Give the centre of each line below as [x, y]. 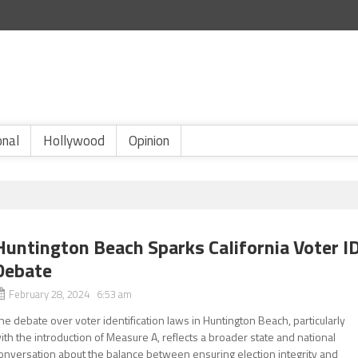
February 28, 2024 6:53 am [71, 294]
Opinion [149, 141]
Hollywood [74, 141]
